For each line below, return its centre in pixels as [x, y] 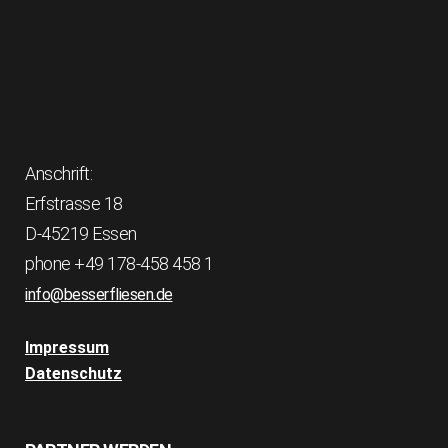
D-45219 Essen [81, 233]
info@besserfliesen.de [99, 294]
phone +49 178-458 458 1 [119, 263]
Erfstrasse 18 [74, 203]
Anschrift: [58, 173]
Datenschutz [73, 373]
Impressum [67, 347]
